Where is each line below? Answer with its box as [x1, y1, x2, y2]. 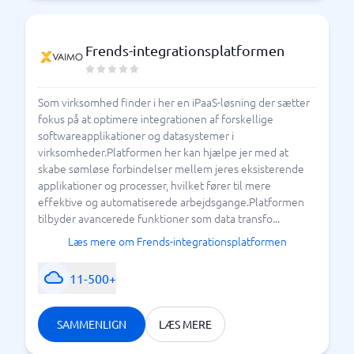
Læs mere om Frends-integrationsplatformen [67, 233, 287, 249]
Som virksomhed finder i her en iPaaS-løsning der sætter [38, 94, 310, 110]
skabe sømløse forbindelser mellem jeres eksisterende [38, 160, 304, 176]
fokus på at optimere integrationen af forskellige [38, 111, 273, 126]
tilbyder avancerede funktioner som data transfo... [38, 210, 280, 226]
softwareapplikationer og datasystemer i [38, 127, 234, 143]
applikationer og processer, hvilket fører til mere [38, 177, 271, 193]
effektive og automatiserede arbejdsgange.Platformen [38, 194, 304, 209]
